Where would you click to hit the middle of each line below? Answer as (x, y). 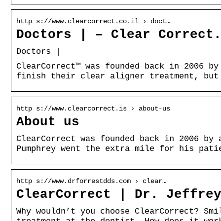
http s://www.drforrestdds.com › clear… (91, 181)
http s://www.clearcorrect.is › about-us (93, 108)
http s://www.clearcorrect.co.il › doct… (93, 21)
